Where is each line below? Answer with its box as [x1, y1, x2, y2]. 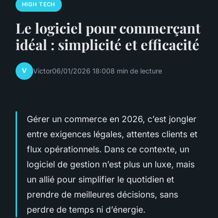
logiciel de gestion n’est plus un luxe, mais [27, 159, 195, 169]
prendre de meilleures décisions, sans [27, 189, 178, 200]
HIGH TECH [21, 1, 55, 8]
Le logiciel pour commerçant [16, 18, 200, 37]
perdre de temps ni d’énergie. [27, 204, 145, 215]
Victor [33, 67, 52, 75]
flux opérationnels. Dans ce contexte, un [27, 144, 189, 154]
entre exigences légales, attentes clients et [27, 128, 198, 139]
